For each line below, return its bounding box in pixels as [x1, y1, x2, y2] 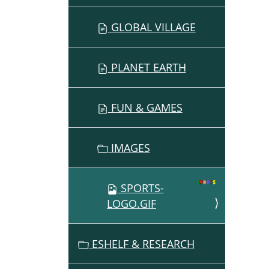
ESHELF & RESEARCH [88, 237, 195, 252]
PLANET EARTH [107, 60, 186, 75]
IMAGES [107, 141, 150, 156]
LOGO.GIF [107, 196, 156, 211]
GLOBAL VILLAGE [107, 20, 196, 35]
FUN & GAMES [107, 100, 183, 115]
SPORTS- [120, 181, 164, 196]
